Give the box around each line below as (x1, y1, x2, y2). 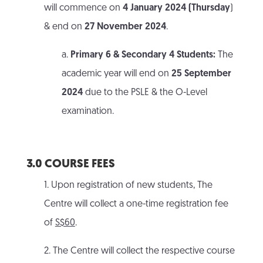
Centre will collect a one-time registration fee (43, 200, 228, 210)
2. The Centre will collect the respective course (43, 247, 235, 257)
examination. (61, 107, 114, 117)
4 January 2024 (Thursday (122, 4, 230, 14)
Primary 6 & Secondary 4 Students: (70, 50, 215, 60)
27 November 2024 (84, 22, 166, 32)
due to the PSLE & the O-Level (85, 88, 207, 98)
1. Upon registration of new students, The (43, 181, 213, 191)
